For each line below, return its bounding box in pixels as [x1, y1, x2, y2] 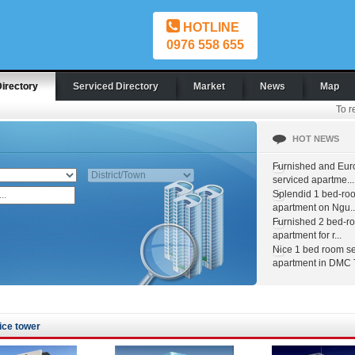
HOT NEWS [292, 134, 339, 143]
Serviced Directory [73, 81, 158, 92]
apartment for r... [273, 230, 342, 241]
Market [193, 81, 225, 92]
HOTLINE [180, 21, 239, 34]
